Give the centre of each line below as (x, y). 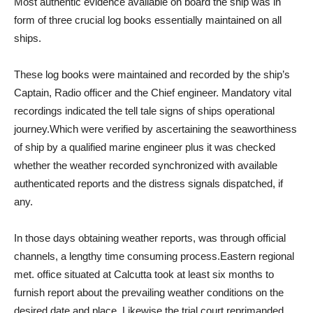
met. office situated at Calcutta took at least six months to (144, 275)
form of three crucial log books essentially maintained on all (148, 20)
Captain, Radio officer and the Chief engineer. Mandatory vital (153, 93)
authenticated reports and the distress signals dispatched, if (148, 184)
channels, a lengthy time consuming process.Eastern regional (154, 256)
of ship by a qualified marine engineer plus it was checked (145, 147)
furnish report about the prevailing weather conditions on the (149, 293)
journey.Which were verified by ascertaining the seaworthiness (155, 129)
